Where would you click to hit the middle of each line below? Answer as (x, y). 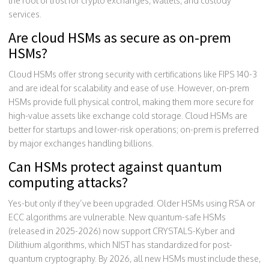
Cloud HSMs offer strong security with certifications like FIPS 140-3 (133, 74)
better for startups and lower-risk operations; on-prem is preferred (134, 129)
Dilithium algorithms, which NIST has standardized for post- (120, 244)
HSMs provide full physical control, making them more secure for (131, 101)
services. (25, 14)
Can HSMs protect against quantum (115, 166)
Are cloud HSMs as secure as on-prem (120, 37)
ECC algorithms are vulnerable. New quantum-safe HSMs (117, 217)
